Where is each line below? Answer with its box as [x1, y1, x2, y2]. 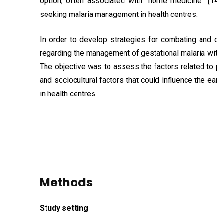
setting [60, 203, 88, 213]
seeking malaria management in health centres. [40, 10, 198, 19]
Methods [40, 174, 93, 190]
